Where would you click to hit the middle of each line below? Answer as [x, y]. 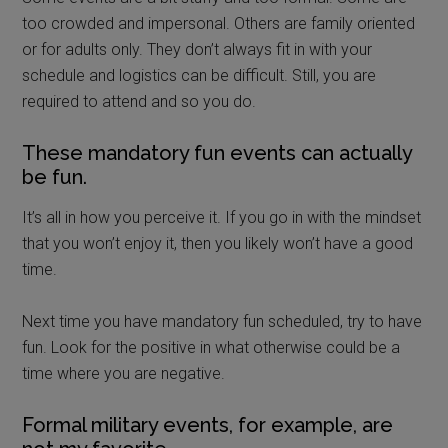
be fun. [55, 176]
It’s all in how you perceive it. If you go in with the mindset [222, 217]
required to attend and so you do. [139, 101]
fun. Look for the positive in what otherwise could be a [211, 347]
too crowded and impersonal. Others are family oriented [219, 23]
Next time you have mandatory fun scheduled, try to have [222, 321]
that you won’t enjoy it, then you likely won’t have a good [218, 243]
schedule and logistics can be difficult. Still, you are [199, 75]
